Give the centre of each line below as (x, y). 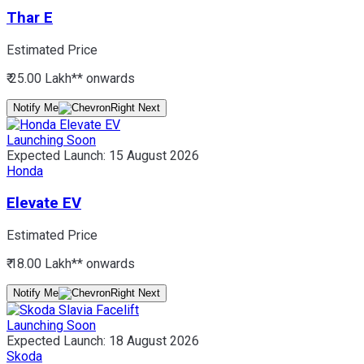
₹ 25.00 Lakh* (42, 79)
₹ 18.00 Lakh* (42, 263)
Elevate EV (44, 203)
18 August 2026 (154, 340)
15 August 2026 (154, 156)
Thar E (30, 18)
